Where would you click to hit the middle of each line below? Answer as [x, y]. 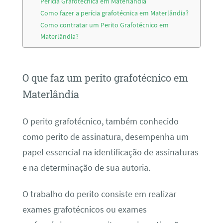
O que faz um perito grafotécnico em [105, 78]
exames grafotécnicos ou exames [84, 210]
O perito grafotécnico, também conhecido [100, 121]
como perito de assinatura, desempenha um [105, 137]
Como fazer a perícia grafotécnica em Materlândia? [115, 13]
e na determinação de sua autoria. [86, 167]
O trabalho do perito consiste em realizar [99, 194]
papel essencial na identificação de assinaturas [110, 152]
